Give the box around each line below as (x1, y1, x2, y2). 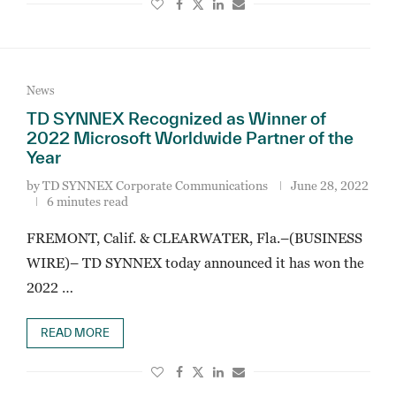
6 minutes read (46, 194, 128, 209)
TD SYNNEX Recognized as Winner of (26, 109, 326, 128)
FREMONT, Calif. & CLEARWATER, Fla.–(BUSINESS (26, 230, 362, 246)
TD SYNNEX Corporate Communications (42, 178, 268, 193)
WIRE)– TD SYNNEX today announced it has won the (26, 255, 364, 270)
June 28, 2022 (290, 178, 369, 193)
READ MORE (40, 326, 110, 339)
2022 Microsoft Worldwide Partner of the (26, 128, 354, 148)
